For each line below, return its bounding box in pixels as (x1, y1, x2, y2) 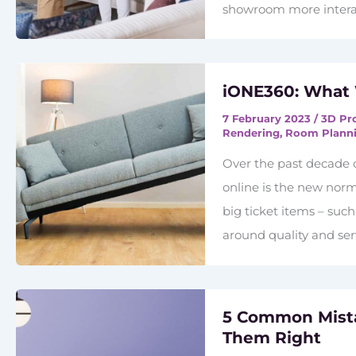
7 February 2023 (222, 111, 315, 125)
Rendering (222, 126, 281, 139)
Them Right (222, 328, 322, 348)
